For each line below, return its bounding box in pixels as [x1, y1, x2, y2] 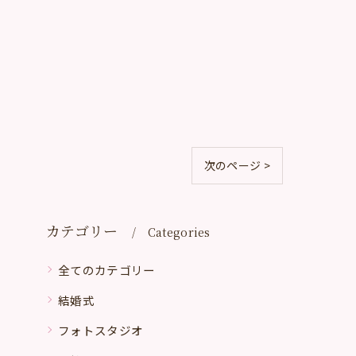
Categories [147, 223, 211, 240]
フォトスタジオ [58, 321, 144, 339]
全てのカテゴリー [58, 261, 156, 278]
